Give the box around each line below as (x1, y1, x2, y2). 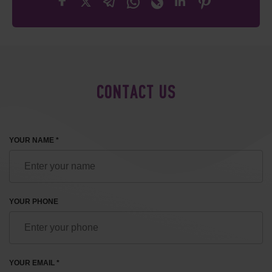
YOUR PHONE (9, 197, 58, 206)
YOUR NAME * (9, 135, 59, 144)
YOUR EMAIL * (9, 258, 59, 267)
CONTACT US (96, 84, 176, 103)
